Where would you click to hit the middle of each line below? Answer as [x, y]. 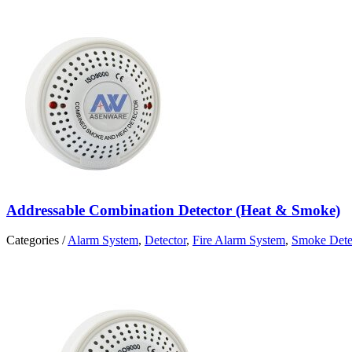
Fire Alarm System [239, 240]
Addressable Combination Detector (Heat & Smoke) [173, 210]
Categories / [37, 240]
